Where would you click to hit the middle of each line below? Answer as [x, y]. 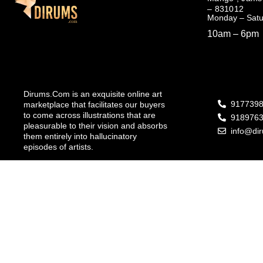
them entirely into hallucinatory [80, 136]
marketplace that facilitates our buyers [94, 105]
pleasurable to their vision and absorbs [95, 126]
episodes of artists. [58, 147]
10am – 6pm [233, 34]
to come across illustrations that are [90, 115]
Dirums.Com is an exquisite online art [93, 94]
